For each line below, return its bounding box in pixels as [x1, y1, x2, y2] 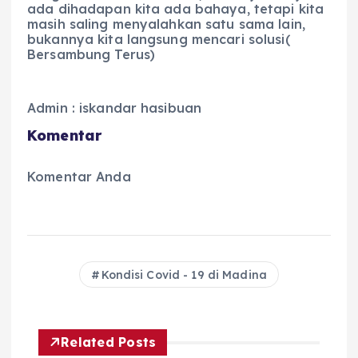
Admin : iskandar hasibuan [27, 99, 202, 116]
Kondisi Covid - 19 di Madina [101, 268, 267, 283]
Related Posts [61, 334, 157, 351]
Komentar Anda [27, 168, 131, 185]
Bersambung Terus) [27, 46, 156, 63]
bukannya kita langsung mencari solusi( [27, 31, 290, 48]
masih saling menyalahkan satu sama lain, [27, 16, 305, 33]
